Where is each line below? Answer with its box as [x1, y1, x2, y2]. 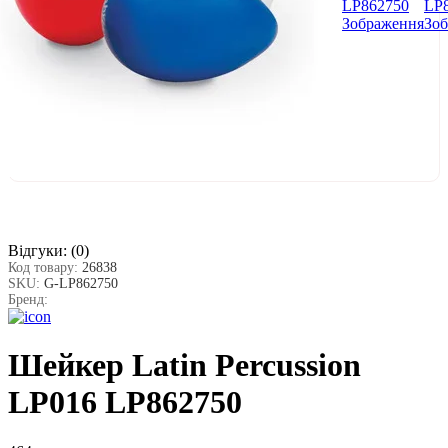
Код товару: [8, 259, 82, 275]
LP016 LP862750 [8, 384, 242, 421]
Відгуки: [8, 241, 67, 259]
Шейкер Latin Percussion [8, 347, 361, 384]
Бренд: [8, 291, 48, 307]
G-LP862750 [44, 275, 118, 291]
